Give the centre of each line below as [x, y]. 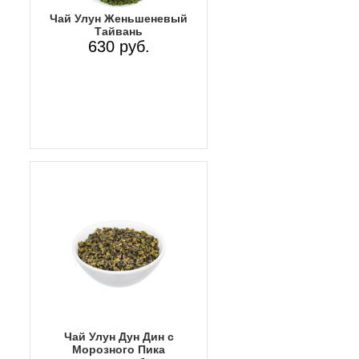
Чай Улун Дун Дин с [119, 336]
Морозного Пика [119, 349]
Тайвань [119, 32]
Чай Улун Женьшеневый [119, 19]
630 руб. [119, 47]
